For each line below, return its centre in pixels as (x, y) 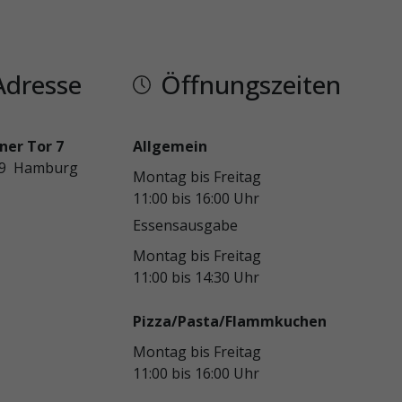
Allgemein (170, 146)
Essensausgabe (185, 225)
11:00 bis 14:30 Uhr (196, 277)
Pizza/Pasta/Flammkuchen (229, 321)
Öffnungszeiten (250, 84)
